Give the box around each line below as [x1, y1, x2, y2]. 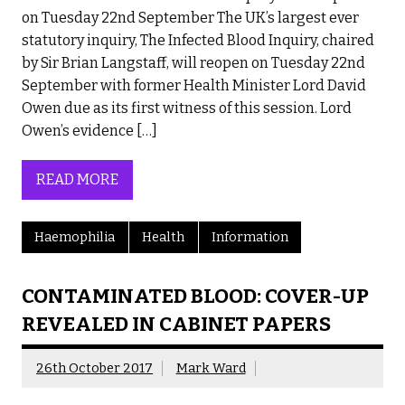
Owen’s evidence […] [22, 121, 157, 139]
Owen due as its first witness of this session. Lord [22, 99, 352, 117]
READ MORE [36, 171, 118, 189]
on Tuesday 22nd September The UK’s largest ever [22, 8, 359, 26]
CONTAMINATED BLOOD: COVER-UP [22, 284, 369, 309]
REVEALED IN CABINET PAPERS [22, 312, 331, 337]
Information [211, 229, 288, 245]
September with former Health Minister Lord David [22, 76, 366, 94]
